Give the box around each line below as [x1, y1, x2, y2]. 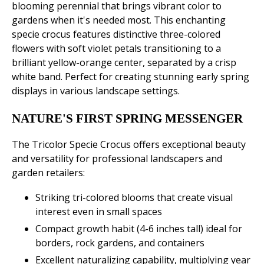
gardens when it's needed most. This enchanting [12, 14, 226, 27]
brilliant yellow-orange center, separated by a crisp [12, 56, 236, 70]
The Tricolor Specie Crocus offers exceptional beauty [12, 138, 246, 151]
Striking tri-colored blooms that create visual [35, 191, 233, 204]
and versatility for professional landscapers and [12, 152, 222, 166]
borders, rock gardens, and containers [35, 236, 204, 250]
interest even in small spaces [35, 205, 162, 219]
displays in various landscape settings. [12, 84, 180, 98]
